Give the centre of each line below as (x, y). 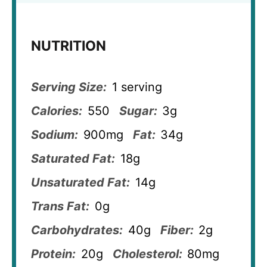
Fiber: (177, 230)
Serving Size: (69, 87)
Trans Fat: (60, 206)
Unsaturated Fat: (80, 182)
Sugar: (138, 111)
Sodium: (55, 134)
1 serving (137, 87)
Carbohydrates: (77, 230)
